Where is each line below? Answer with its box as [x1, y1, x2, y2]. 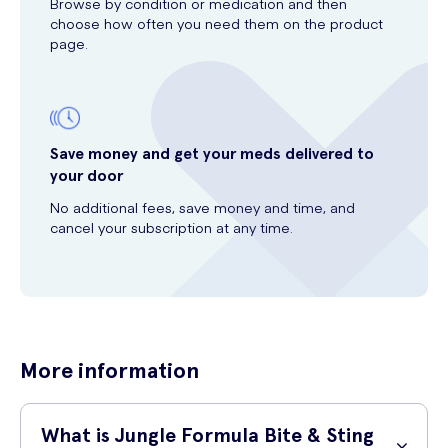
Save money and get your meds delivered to [50, 144, 374, 163]
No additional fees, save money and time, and [50, 197, 355, 217]
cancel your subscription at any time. [50, 217, 293, 237]
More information [20, 357, 199, 383]
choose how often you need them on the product [50, 13, 383, 33]
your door [50, 166, 123, 185]
